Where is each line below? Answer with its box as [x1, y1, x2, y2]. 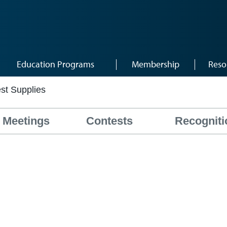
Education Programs [17, 58, 94, 70]
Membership [131, 58, 179, 70]
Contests [86, 115, 133, 127]
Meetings [3, 115, 50, 127]
